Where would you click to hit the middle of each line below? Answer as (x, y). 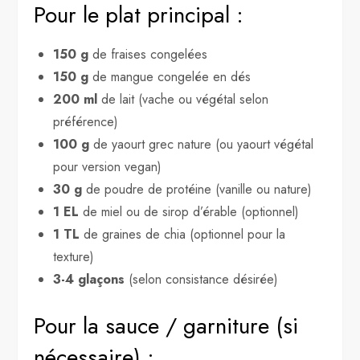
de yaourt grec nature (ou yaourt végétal (202, 145)
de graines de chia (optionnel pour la (183, 235)
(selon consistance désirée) (202, 280)
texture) (74, 257)
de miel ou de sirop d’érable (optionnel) (189, 212)
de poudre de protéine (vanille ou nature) (197, 190)
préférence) (86, 122)
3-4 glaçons (89, 280)
